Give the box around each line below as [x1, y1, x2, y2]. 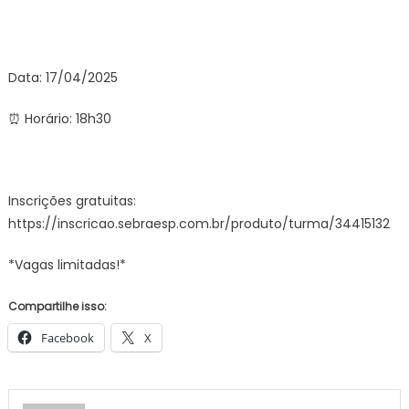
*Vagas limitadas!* [7, 256, 126, 275]
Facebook [40, 330, 94, 347]
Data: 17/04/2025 [7, 68, 118, 88]
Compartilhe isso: [7, 299, 107, 315]
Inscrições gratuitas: [7, 192, 136, 211]
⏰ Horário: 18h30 [7, 110, 111, 129]
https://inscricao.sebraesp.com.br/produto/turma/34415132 [7, 215, 397, 234]
